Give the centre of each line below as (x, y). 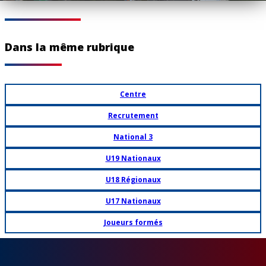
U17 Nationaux (133, 201)
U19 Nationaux (133, 158)
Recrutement (133, 115)
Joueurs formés (133, 222)
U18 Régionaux (133, 180)
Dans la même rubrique (69, 47)
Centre (133, 94)
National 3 (133, 137)
